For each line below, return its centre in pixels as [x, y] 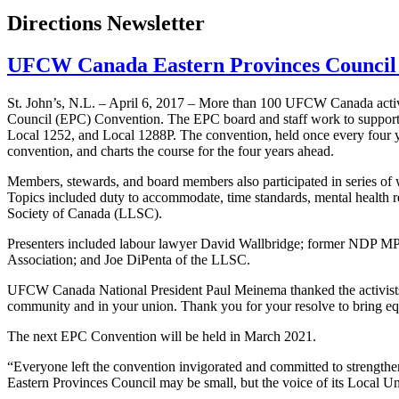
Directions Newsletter [106, 24]
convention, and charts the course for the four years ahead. [171, 151]
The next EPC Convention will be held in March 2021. [162, 337]
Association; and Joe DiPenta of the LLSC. [129, 260]
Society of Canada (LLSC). [85, 214]
